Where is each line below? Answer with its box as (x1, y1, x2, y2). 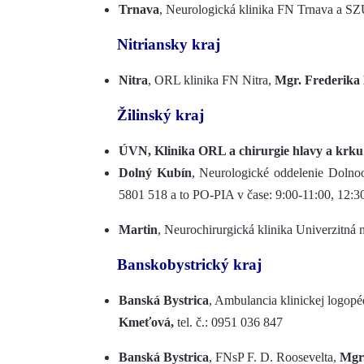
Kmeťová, (119, 315, 177, 329)
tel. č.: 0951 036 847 (177, 315, 283, 329)
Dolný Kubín (119, 166, 192, 180)
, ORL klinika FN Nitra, (148, 73, 275, 87)
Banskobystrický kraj (117, 256, 262, 273)
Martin (119, 223, 158, 236)
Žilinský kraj (117, 106, 204, 123)
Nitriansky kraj (117, 36, 220, 53)
